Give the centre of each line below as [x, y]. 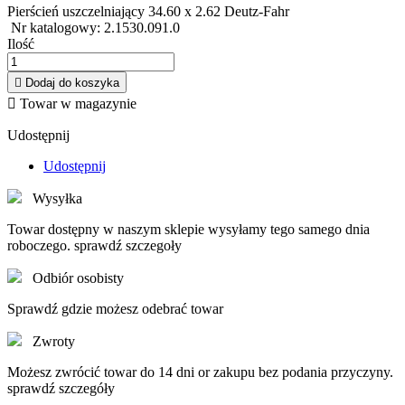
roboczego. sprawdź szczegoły [94, 246]
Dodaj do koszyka [72, 83]
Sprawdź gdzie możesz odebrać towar [115, 309]
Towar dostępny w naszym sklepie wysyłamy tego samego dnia [188, 230]
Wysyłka [57, 199]
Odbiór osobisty [78, 278]
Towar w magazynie [76, 104]
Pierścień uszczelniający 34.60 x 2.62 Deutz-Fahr [148, 12]
